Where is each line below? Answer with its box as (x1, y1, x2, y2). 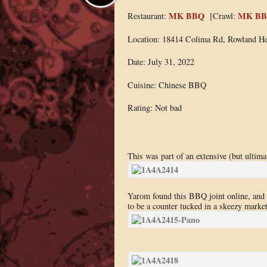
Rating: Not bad (127, 102, 182, 114)
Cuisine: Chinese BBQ (127, 79, 206, 91)
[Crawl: (204, 10, 238, 21)
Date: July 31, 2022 (127, 56, 194, 68)
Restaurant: (127, 10, 169, 21)
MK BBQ (168, 9, 204, 22)
